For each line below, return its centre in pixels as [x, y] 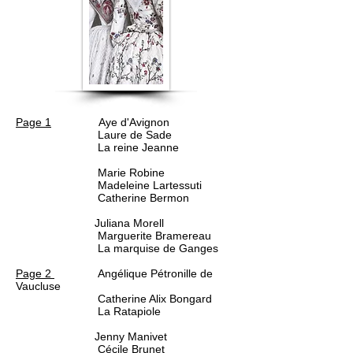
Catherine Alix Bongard [114, 299]
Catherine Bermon [102, 198]
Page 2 [35, 273]
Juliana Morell [90, 223]
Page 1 [33, 122]
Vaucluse [38, 286]
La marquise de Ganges [117, 248]
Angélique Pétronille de [134, 273]
